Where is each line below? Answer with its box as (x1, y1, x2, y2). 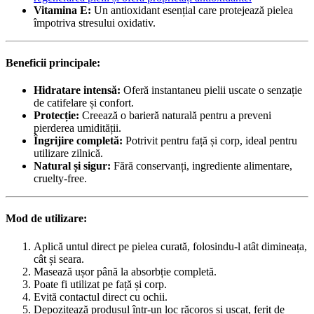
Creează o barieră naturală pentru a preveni (79, 109, 271, 122)
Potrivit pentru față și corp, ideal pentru (123, 135, 297, 147)
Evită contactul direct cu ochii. (34, 290, 168, 303)
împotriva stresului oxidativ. (34, 16, 156, 29)
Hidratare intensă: (34, 84, 121, 97)
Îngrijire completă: (34, 135, 123, 147)
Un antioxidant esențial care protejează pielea (91, 4, 293, 16)
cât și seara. (34, 252, 84, 265)
